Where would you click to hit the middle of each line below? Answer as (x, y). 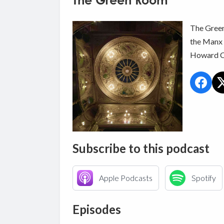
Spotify (203, 177)
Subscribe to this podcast (141, 148)
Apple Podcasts (125, 177)
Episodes (96, 209)
